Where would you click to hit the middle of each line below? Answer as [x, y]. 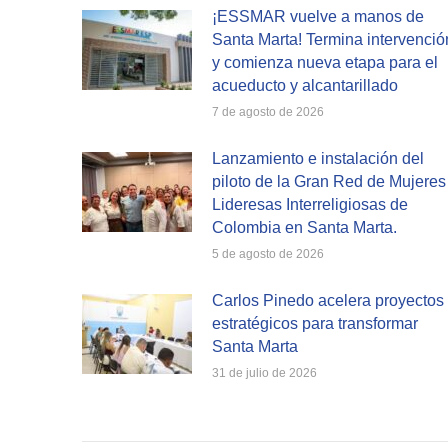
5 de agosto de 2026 [268, 253]
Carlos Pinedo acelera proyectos [328, 300]
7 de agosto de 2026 [268, 111]
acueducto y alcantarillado [305, 85]
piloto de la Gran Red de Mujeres [329, 181]
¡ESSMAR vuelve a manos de [318, 16]
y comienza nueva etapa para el [325, 62]
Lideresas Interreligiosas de [310, 204]
